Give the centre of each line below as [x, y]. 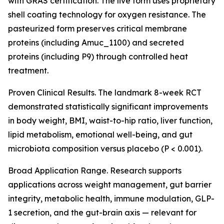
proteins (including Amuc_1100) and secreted [96, 42]
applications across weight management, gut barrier [110, 184]
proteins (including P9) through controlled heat [98, 56]
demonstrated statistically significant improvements [108, 106]
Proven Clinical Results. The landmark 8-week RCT [105, 92]
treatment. [28, 70]
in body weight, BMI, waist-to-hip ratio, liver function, [110, 120]
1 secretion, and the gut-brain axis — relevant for [102, 212]
